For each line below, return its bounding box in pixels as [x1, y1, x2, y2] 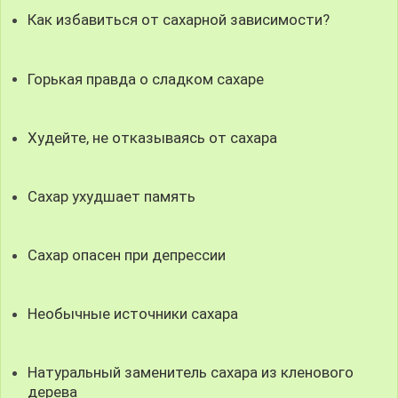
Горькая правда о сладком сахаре [28, 69, 265, 88]
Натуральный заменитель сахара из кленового [28, 363, 354, 382]
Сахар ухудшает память [28, 187, 196, 205]
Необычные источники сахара [28, 305, 239, 323]
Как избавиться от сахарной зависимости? [28, 11, 330, 29]
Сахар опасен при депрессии [28, 246, 227, 264]
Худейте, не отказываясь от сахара [28, 128, 278, 147]
